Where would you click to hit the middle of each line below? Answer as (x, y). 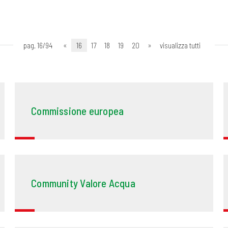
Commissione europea (78, 111)
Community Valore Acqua (83, 183)
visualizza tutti (180, 46)
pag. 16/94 (38, 46)
